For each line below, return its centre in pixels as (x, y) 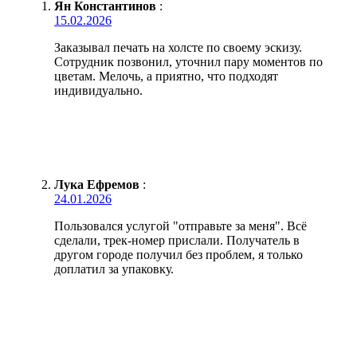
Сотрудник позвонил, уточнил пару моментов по (188, 61)
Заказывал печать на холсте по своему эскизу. (178, 47)
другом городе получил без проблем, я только (178, 254)
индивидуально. (98, 90)
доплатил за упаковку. (114, 269)
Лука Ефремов (97, 184)
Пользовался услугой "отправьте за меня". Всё (180, 226)
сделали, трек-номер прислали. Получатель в (177, 240)
